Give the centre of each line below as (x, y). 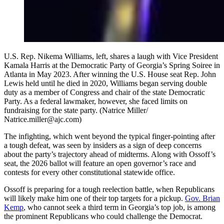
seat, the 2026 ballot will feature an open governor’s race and (100, 163)
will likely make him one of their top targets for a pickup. (94, 198)
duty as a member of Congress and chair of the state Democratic (104, 92)
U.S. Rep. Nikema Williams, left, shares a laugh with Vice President (111, 56)
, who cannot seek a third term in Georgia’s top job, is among (119, 207)
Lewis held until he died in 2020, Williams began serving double (105, 83)
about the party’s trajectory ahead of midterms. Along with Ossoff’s (110, 154)
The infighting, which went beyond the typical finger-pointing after (109, 136)
